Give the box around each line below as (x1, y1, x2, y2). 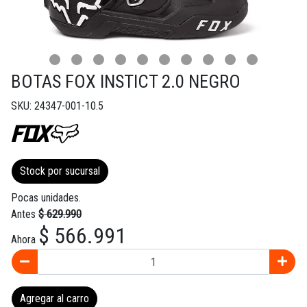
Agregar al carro (20, 292, 89, 306)
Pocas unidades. (11, 191, 81, 205)
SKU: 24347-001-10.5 (11, 99, 103, 113)
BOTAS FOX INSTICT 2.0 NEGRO (11, 71, 241, 93)
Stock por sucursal (20, 164, 100, 178)
